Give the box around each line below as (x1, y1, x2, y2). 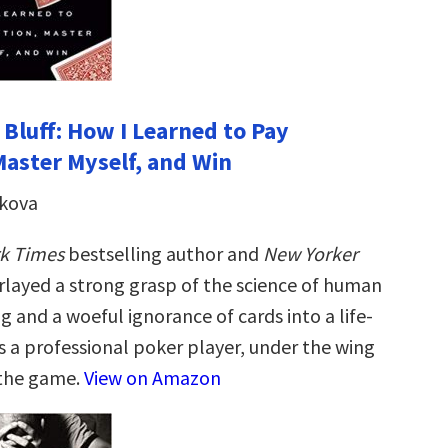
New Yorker (263, 241, 358, 266)
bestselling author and (64, 241, 263, 266)
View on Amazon (84, 365, 221, 390)
